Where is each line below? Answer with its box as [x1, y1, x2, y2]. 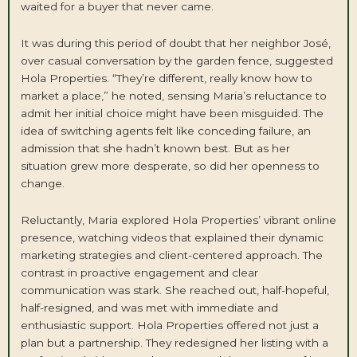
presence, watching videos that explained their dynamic [20, 231, 324, 245]
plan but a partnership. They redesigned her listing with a [20, 336, 328, 350]
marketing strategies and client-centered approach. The [20, 249, 323, 262]
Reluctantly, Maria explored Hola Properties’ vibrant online [20, 214, 336, 227]
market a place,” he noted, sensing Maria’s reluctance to [20, 89, 327, 103]
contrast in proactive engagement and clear [20, 266, 258, 280]
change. [20, 177, 65, 190]
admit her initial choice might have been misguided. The [20, 107, 324, 120]
